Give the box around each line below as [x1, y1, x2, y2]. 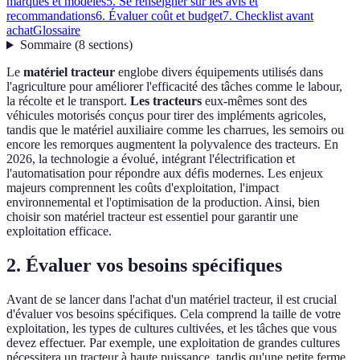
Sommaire [19, 38, 72, 52]
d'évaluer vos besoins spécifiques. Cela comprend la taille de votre [6, 307, 341, 321]
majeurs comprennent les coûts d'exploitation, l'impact [6, 181, 279, 195]
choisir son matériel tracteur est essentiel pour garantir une [6, 210, 298, 224]
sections [88, 38, 129, 52]
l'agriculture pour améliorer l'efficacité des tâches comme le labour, [6, 80, 342, 94]
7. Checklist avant [223, 9, 313, 23]
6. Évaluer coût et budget [96, 9, 223, 23]
